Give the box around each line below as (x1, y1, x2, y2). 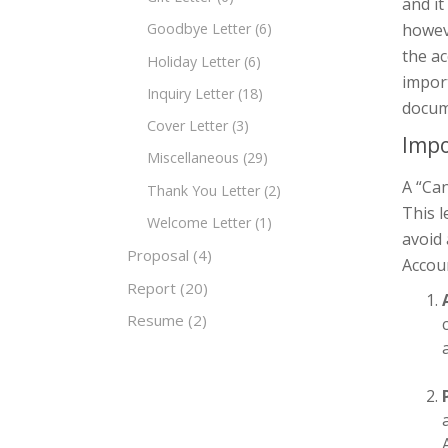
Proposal (127, 245, 189, 266)
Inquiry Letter (147, 83, 234, 103)
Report (127, 277, 176, 298)
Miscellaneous (147, 148, 239, 168)
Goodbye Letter (147, 19, 251, 39)
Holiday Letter (147, 51, 240, 71)
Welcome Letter (147, 212, 251, 232)
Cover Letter (147, 116, 228, 136)
